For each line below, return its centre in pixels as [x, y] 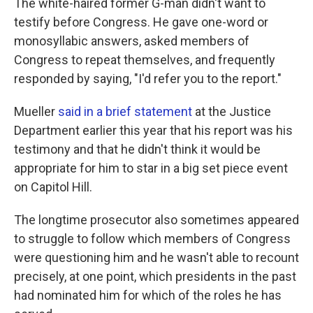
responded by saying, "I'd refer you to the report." [148, 79]
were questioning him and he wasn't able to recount [156, 258]
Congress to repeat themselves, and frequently [145, 60]
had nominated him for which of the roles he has [148, 296]
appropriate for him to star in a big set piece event [151, 168]
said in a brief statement [125, 112]
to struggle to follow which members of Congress [152, 239]
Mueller [36, 112]
